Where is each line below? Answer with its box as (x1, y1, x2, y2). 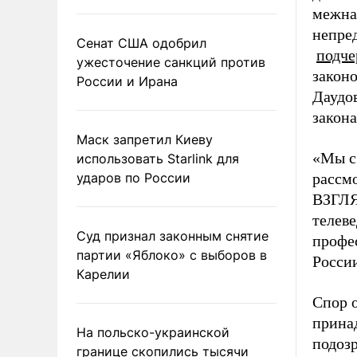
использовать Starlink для (76, 150, 239, 167)
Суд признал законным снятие (76, 227, 269, 244)
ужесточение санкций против (76, 53, 265, 70)
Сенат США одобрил (76, 34, 206, 51)
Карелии (76, 265, 130, 282)
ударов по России (76, 169, 190, 186)
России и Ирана (76, 73, 178, 89)
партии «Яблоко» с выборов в (76, 246, 267, 263)
